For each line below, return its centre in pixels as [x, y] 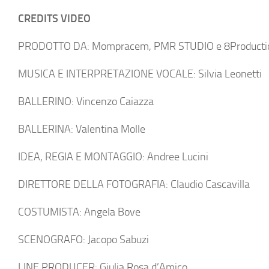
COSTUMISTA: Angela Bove [79, 212]
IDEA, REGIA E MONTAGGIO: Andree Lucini [113, 157]
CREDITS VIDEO [54, 19]
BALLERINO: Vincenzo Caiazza [86, 101]
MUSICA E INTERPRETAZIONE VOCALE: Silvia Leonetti [140, 74]
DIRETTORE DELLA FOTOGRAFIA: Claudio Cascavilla [134, 184]
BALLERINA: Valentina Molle [82, 129]
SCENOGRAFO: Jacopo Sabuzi [83, 240]
